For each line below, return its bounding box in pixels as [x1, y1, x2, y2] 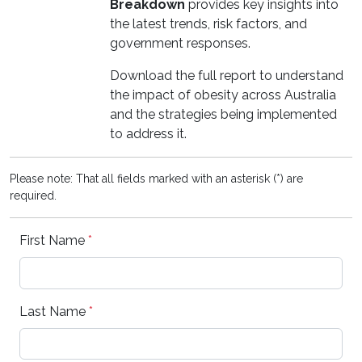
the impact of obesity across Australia [110, 86, 336, 103]
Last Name [19, 303, 89, 319]
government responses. [110, 35, 250, 51]
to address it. [110, 125, 187, 141]
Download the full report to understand [110, 67, 343, 83]
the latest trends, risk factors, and [110, 15, 307, 32]
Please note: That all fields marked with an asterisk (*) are [10, 171, 303, 185]
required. [10, 188, 57, 202]
